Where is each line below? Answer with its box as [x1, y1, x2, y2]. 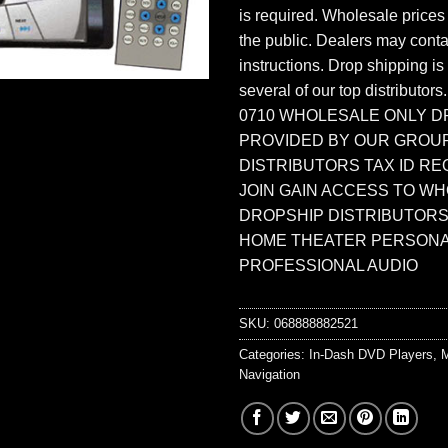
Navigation [239, 366, 300, 382]
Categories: [239, 346, 309, 362]
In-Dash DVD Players [309, 346, 433, 362]
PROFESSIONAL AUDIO [239, 256, 418, 274]
